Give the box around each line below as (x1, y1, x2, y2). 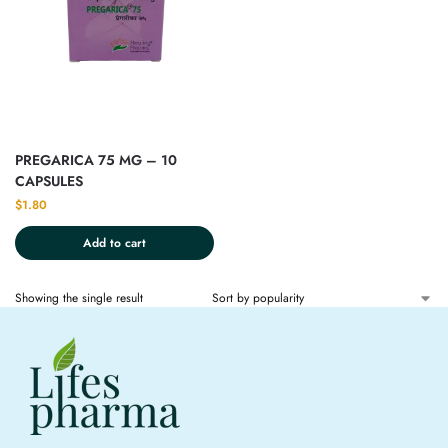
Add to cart (83, 234, 146, 253)
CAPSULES (15, 171, 83, 192)
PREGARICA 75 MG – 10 (15, 150, 177, 171)
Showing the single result (15, 289, 143, 308)
